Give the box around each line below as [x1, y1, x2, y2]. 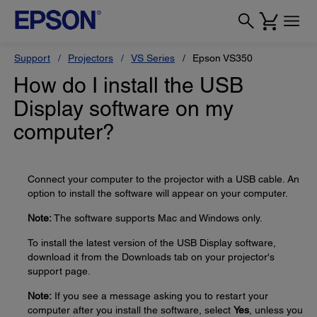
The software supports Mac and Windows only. [52, 212, 263, 224]
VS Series [131, 52, 175, 64]
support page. [28, 265, 91, 277]
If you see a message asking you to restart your [52, 290, 268, 301]
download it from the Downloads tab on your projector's [28, 251, 275, 263]
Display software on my [13, 96, 234, 121]
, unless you [249, 304, 303, 316]
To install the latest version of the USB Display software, [28, 237, 276, 248]
